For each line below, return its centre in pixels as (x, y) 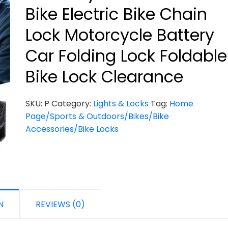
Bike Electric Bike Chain (116, 14)
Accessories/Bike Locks (72, 129)
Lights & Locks (121, 104)
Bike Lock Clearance (104, 77)
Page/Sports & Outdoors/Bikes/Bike (97, 116)
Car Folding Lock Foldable (126, 56)
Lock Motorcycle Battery (120, 35)
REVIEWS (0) (60, 204)
